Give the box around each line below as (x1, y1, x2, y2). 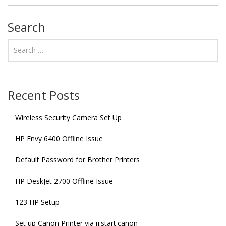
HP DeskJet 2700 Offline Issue (15, 176, 113, 186)
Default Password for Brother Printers (15, 154, 140, 164)
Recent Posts (8, 86, 80, 103)
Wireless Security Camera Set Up (15, 112, 122, 122)
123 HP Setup (15, 197, 60, 207)
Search (8, 18, 45, 35)
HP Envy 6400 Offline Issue (15, 133, 103, 143)
